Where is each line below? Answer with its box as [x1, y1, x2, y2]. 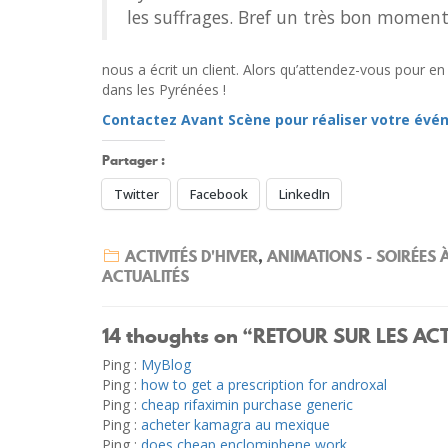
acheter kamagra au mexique [141, 415, 330, 434]
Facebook [190, 185, 248, 203]
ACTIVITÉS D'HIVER [125, 245, 258, 267]
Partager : [102, 151, 165, 169]
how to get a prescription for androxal [141, 375, 387, 394]
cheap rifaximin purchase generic [141, 395, 353, 414]
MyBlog [141, 355, 191, 374]
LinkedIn [279, 185, 330, 203]
